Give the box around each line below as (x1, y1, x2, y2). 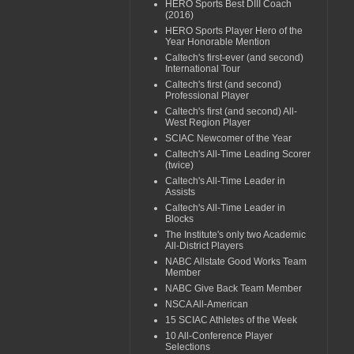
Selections (165, 341, 210, 352)
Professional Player (165, 89, 249, 101)
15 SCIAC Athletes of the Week (165, 314, 297, 326)
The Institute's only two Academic (165, 228, 306, 240)
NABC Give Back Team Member (165, 282, 302, 294)
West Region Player (165, 116, 250, 128)
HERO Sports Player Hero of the (165, 24, 303, 36)
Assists (165, 186, 195, 198)
